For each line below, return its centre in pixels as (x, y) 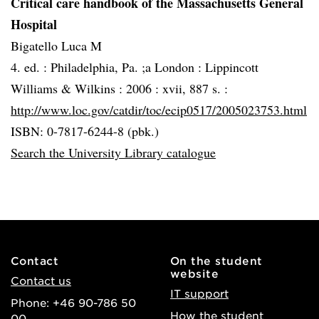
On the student (216, 260)
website (195, 273)
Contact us (41, 280)
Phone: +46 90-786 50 (73, 302)
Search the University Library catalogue (113, 152)
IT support (199, 293)
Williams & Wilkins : (68, 88)
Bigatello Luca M (56, 46)
